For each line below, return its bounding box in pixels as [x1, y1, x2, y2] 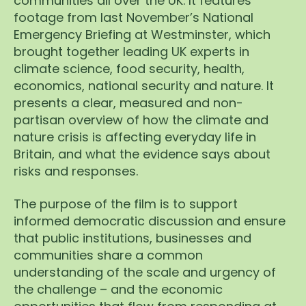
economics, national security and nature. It [14, 77, 274, 94]
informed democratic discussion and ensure [14, 212, 286, 229]
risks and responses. [14, 163, 138, 180]
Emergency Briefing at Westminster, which [14, 26, 270, 43]
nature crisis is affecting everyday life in [14, 128, 256, 145]
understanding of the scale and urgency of [14, 263, 276, 281]
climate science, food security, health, [14, 60, 245, 77]
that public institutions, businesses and [14, 229, 251, 247]
